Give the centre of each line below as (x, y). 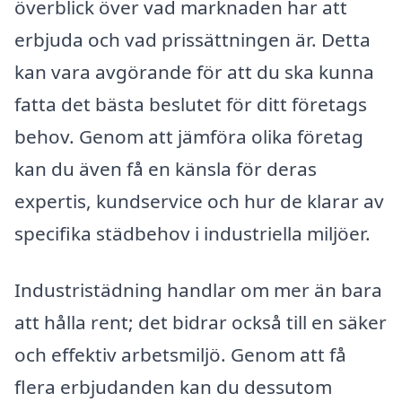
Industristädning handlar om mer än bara (198, 290)
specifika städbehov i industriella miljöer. (192, 233)
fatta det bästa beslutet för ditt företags (191, 104)
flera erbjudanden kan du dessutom (173, 387)
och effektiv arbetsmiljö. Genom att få (180, 355)
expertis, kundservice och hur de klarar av (199, 201)
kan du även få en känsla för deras (166, 168)
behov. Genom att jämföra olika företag (189, 136)
